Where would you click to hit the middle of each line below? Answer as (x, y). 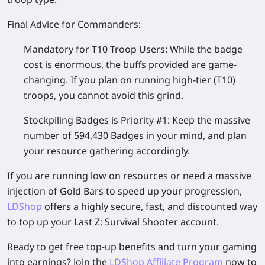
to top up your (41, 222)
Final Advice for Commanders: (74, 24)
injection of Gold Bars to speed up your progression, (125, 191)
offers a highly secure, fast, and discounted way (150, 206)
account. (198, 222)
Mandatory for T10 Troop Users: (96, 49)
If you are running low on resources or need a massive (129, 175)
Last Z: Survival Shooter (126, 222)
